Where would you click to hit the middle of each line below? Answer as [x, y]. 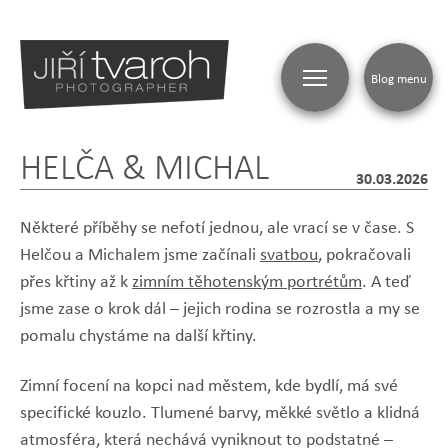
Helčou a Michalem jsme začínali [140, 254]
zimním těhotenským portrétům [247, 281]
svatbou [289, 254]
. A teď [386, 281]
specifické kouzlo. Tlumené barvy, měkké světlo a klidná [220, 411]
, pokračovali [364, 254]
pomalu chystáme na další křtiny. [138, 335]
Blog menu [398, 77]
